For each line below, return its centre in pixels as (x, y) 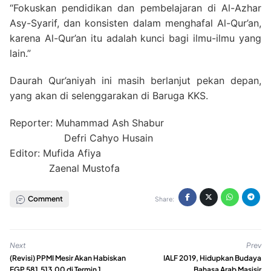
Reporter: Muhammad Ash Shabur (87, 122)
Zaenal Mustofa (65, 168)
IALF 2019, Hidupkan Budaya (212, 258)
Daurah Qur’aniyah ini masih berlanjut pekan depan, (135, 80)
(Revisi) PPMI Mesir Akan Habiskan (68, 258)
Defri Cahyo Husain (81, 138)
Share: (164, 198)
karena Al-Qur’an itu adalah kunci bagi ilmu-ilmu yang (135, 38)
